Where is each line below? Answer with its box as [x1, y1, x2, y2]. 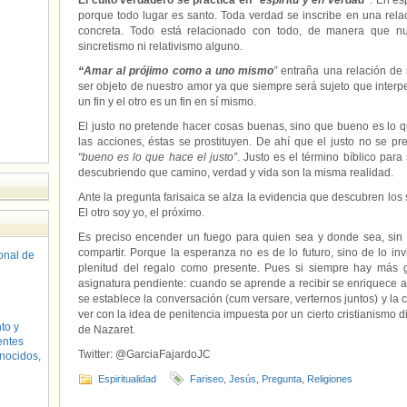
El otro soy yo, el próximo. [78, 206, 204, 219]
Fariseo [190, 373, 223, 384]
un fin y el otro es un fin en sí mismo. [78, 95, 256, 108]
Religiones [307, 373, 352, 384]
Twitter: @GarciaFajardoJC [78, 348, 211, 361]
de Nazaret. [78, 323, 135, 336]
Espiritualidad [98, 373, 156, 384]
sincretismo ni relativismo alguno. [78, 40, 243, 53]
